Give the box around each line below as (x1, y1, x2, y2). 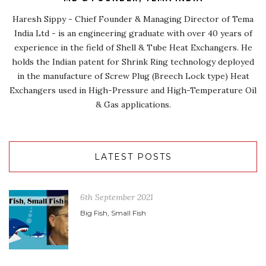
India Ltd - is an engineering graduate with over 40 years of (14, 27, 252, 39)
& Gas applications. (95, 99, 171, 110)
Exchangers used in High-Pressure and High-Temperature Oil (9, 84, 256, 96)
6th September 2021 (80, 191, 153, 202)
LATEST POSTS (94, 151, 172, 162)
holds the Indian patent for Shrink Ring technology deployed (12, 56, 254, 67)
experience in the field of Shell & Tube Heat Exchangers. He (14, 42, 252, 53)
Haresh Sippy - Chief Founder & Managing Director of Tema (12, 13, 254, 24)
